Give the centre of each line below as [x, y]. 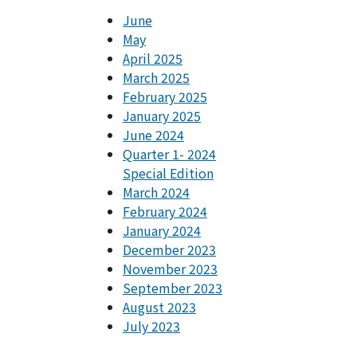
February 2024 [165, 211]
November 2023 [170, 268]
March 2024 [156, 192]
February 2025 [165, 96]
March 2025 [156, 77]
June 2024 [153, 134]
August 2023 [159, 306]
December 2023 [169, 249]
